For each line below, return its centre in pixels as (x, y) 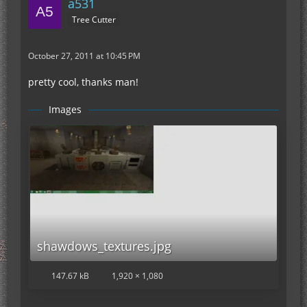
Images (65, 109)
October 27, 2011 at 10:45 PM (84, 56)
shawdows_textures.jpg (104, 246)
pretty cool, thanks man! (83, 82)
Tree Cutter (94, 19)
